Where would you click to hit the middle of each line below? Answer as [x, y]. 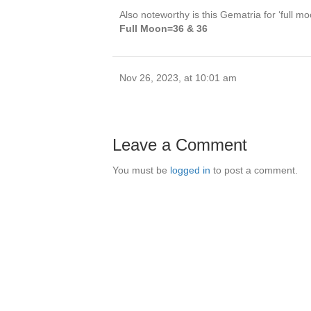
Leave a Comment [180, 145]
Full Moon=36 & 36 [163, 29]
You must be [141, 170]
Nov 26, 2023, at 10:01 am [178, 78]
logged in [190, 170]
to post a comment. [254, 170]
